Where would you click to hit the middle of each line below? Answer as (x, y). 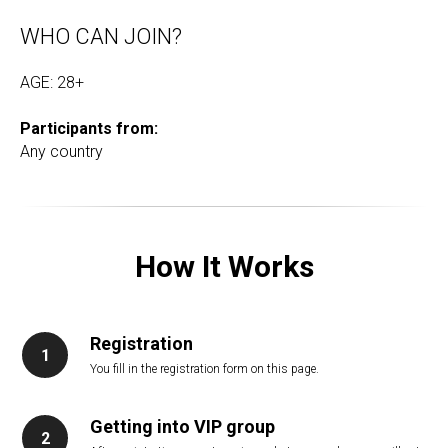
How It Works (224, 266)
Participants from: (89, 128)
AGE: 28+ (52, 82)
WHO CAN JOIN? (101, 36)
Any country (61, 151)
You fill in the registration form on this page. (204, 369)
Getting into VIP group (182, 426)
